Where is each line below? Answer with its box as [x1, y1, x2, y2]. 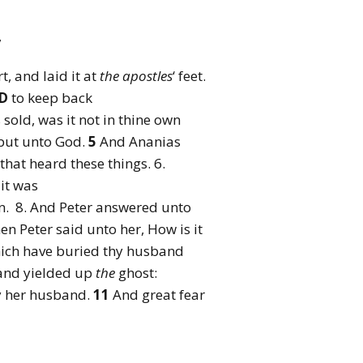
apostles [122, 66, 173, 85]
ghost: [115, 263, 157, 282]
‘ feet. [173, 66, 206, 85]
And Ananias [100, 132, 181, 151]
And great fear [113, 285, 205, 304]
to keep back [8, 88, 92, 107]
